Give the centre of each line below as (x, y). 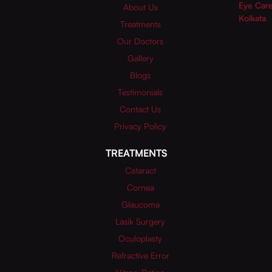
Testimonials (140, 92)
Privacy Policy (140, 126)
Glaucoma (140, 205)
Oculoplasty (140, 239)
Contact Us (140, 109)
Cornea (140, 188)
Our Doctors (140, 41)
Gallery (140, 58)
